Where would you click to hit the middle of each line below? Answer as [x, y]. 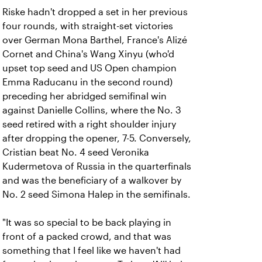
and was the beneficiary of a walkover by [92, 180]
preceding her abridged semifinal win [85, 96]
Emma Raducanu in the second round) [87, 82]
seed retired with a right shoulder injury [89, 124]
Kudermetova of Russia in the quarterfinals [97, 166]
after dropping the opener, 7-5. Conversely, [97, 138]
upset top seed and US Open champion [89, 68]
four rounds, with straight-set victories [88, 26]
